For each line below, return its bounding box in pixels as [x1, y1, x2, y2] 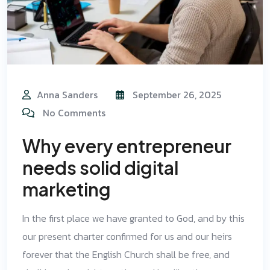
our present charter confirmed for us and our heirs [22, 228, 232, 243]
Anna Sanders [37, 87, 98, 102]
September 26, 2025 [130, 87, 221, 102]
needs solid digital [22, 155, 178, 179]
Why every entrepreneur [22, 134, 231, 157]
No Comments [43, 105, 105, 120]
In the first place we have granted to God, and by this [22, 210, 245, 225]
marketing [22, 177, 111, 201]
